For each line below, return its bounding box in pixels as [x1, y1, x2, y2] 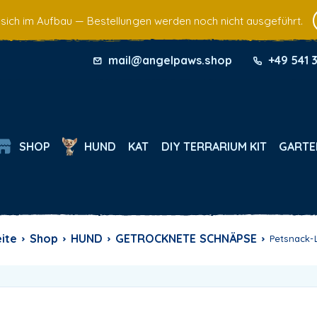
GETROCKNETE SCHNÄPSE [124, 231, 257, 246]
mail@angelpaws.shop [108, 53, 232, 67]
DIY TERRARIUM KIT [161, 139, 267, 154]
